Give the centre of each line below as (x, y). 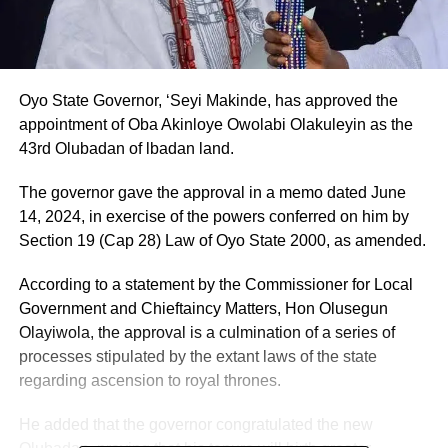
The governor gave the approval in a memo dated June (212, 192)
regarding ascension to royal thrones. (149, 380)
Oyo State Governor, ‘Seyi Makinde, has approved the (208, 100)
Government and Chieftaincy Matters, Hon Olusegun (203, 308)
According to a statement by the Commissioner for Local (215, 284)
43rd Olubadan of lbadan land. (126, 148)
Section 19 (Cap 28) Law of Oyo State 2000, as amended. (222, 240)
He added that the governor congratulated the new (195, 424)
